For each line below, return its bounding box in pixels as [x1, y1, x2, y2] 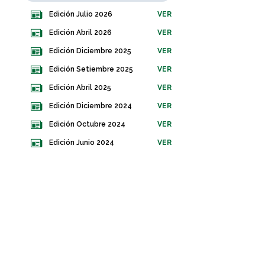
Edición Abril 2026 [49, 28, 112, 37]
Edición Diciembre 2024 [49, 102, 132, 111]
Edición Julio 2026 [49, 10, 112, 19]
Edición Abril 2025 [49, 83, 111, 92]
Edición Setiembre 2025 [49, 65, 133, 74]
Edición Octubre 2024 [49, 120, 125, 129]
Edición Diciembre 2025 [49, 47, 131, 56]
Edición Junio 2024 [49, 138, 114, 147]
